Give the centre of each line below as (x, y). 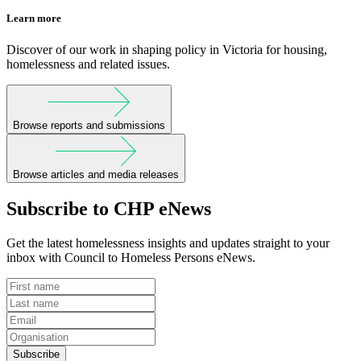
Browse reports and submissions (89, 126)
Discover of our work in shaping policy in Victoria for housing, (167, 50)
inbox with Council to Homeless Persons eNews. (131, 258)
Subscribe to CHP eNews (109, 209)
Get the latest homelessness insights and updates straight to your (168, 243)
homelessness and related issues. (88, 64)
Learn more (34, 19)
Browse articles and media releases (96, 174)
